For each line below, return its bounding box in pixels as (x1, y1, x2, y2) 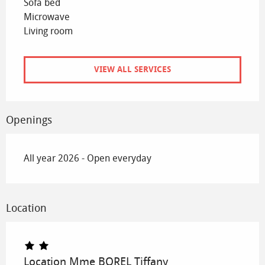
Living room (24, 25, 73, 37)
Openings (6, 113, 52, 127)
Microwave (24, 11, 70, 23)
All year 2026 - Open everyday (24, 152, 151, 164)
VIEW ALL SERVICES (94, 64, 171, 75)
